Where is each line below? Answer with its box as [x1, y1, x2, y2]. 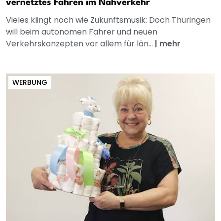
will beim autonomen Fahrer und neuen [6, 26, 157, 38]
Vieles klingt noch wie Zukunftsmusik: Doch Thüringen [6, 14, 211, 26]
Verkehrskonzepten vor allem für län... [6, 38, 155, 50]
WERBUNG [12, 77, 47, 88]
